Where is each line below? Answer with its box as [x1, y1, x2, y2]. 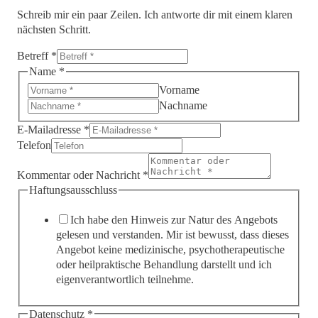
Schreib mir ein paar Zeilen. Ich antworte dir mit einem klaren [16, 9, 292, 21]
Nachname [159, 99, 208, 112]
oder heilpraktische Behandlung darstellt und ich [56, 258, 273, 271]
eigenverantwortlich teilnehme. [56, 273, 194, 286]
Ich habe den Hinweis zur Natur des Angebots [70, 214, 278, 226]
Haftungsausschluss [29, 184, 118, 197]
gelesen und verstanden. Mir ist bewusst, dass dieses [56, 229, 290, 241]
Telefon [16, 139, 51, 152]
